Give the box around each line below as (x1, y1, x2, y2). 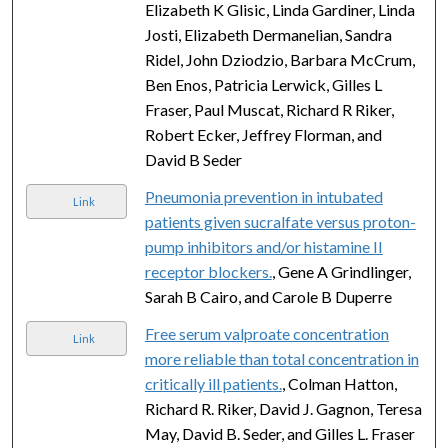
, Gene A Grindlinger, (271, 261, 411, 281)
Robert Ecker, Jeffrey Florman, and (144, 124, 382, 144)
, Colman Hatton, (281, 373, 397, 393)
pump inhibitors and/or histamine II (144, 236, 383, 256)
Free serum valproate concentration (144, 323, 389, 343)
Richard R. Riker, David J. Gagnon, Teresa (144, 398, 422, 418)
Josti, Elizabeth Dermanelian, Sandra (144, 24, 392, 44)
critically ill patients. (144, 373, 282, 393)
